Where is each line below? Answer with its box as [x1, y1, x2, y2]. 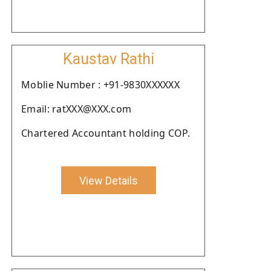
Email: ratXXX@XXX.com [21, 102, 132, 116]
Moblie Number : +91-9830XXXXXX [21, 78, 180, 91]
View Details [79, 174, 138, 187]
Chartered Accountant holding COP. [21, 126, 190, 140]
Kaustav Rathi [62, 50, 154, 68]
